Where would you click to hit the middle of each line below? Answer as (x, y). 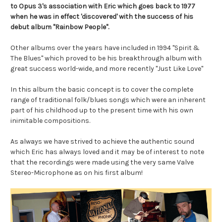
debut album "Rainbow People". (60, 27)
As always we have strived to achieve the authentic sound (102, 141)
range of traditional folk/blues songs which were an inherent (108, 100)
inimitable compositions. (50, 120)
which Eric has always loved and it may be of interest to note (107, 152)
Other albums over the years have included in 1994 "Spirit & (105, 48)
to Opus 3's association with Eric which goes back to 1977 (103, 6)
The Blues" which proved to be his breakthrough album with (106, 58)
